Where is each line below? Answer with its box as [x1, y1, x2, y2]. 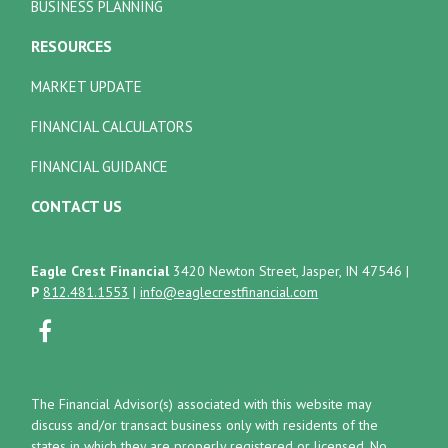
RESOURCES [31, 35, 113, 56]
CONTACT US [31, 195, 123, 216]
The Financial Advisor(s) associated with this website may [31, 394, 372, 413]
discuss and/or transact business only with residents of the [31, 415, 379, 434]
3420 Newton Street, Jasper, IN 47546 [173, 261, 403, 280]
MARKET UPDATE [31, 76, 143, 96]
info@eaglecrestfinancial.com [140, 282, 319, 301]
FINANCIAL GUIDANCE [31, 156, 169, 176]
